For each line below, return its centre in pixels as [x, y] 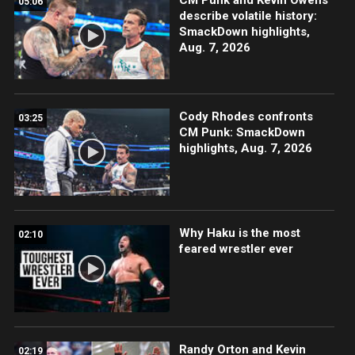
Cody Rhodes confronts [246, 116]
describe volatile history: [248, 15]
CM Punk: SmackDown [242, 132]
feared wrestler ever [236, 248]
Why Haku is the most [239, 233]
